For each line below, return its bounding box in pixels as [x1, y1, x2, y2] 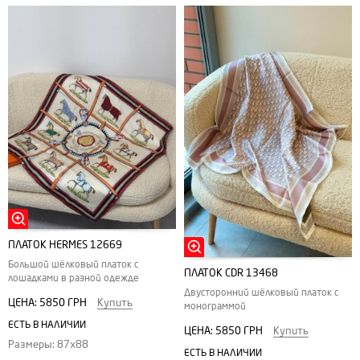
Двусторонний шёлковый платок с [184, 286, 338, 298]
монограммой [184, 300, 246, 312]
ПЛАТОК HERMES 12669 [8, 239, 122, 252]
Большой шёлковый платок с [8, 259, 138, 271]
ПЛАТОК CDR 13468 [184, 266, 278, 279]
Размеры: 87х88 [8, 338, 88, 351]
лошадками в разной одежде [8, 272, 139, 284]
